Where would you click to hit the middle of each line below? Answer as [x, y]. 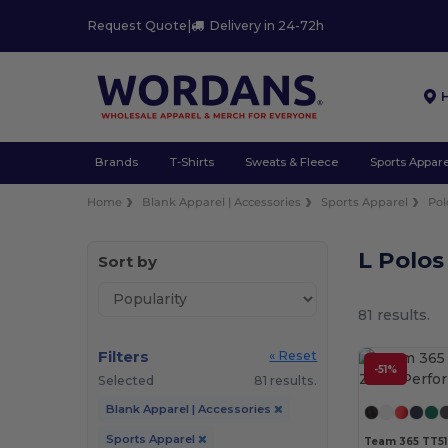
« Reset [293, 355]
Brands [116, 162]
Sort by [128, 261]
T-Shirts [191, 162]
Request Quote [137, 26]
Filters [124, 356]
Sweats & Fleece [292, 162]
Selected [126, 380]
